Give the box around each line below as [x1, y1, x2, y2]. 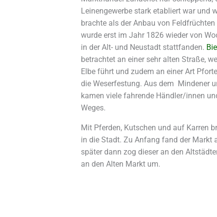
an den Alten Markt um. [80, 159, 160, 169]
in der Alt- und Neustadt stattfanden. [80, 43, 206, 52]
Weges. [80, 103, 106, 113]
